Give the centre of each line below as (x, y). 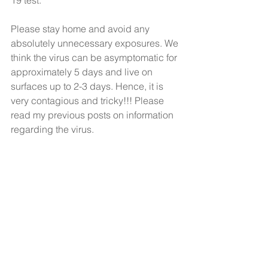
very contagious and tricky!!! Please (89, 100)
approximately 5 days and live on (83, 72)
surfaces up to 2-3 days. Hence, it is (88, 86)
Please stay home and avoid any (81, 29)
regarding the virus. (54, 129)
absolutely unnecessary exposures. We (96, 43)
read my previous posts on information (93, 115)
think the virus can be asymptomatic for (95, 57)
